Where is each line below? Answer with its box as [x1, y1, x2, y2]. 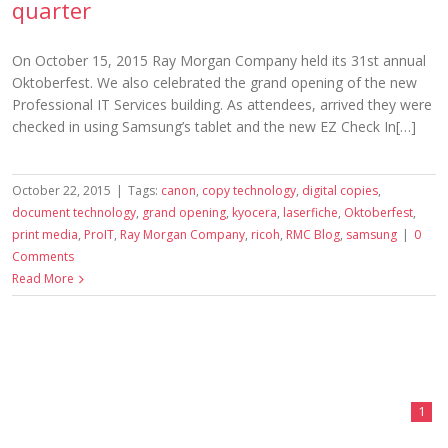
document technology [12, 204, 136, 221]
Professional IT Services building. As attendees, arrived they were [12, 95, 432, 114]
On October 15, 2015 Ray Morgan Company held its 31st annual [12, 51, 426, 70]
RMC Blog [286, 226, 340, 243]
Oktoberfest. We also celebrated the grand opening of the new [12, 73, 417, 92]
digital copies [302, 182, 378, 199]
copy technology [202, 182, 296, 199]
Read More [12, 270, 74, 287]
